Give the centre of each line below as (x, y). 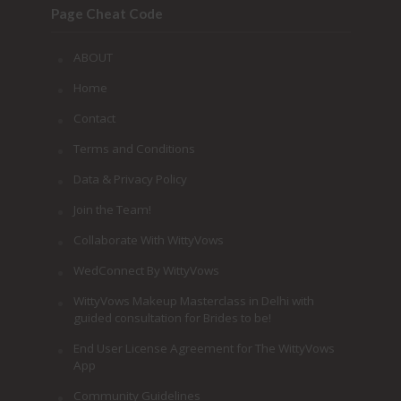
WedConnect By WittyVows (146, 271)
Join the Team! (112, 210)
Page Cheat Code (107, 14)
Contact (94, 119)
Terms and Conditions (134, 149)
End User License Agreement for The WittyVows (204, 349)
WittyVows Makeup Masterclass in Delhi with (193, 301)
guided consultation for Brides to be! (172, 318)
